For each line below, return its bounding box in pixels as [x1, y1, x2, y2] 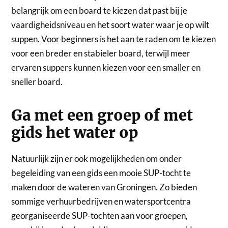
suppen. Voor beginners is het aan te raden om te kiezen [11, 34, 216, 45]
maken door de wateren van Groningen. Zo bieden [11, 182, 197, 193]
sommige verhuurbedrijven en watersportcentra [11, 196, 191, 207]
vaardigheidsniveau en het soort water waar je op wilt [11, 19, 210, 31]
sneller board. [11, 76, 63, 88]
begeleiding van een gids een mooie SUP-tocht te [11, 167, 191, 179]
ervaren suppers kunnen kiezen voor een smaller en [11, 62, 201, 73]
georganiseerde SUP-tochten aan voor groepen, [11, 210, 188, 221]
